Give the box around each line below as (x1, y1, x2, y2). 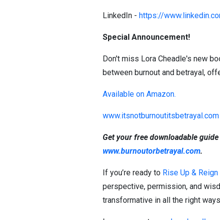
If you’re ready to (103, 168, 163, 177)
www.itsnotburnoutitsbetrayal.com (103, 111, 219, 120)
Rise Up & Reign (163, 168, 218, 177)
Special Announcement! (103, 32, 190, 42)
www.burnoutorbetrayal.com (103, 146, 200, 156)
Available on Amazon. (103, 89, 176, 99)
